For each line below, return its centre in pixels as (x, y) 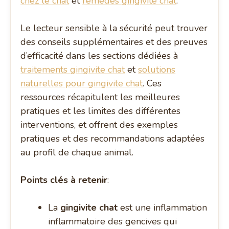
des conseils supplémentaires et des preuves (114, 42)
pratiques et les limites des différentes (101, 111)
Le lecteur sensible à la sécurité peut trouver (114, 28)
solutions (157, 70)
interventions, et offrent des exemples (99, 125)
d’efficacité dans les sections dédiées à (99, 56)
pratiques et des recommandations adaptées (113, 139)
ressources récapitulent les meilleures (100, 97)
